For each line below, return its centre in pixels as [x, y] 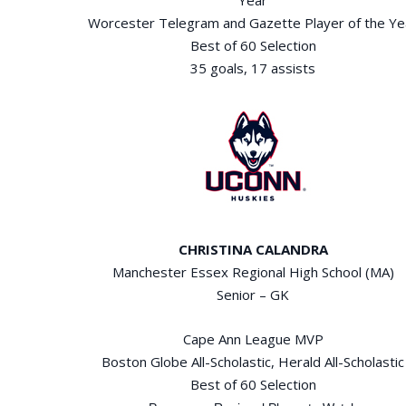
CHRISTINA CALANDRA [253, 249]
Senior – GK [253, 294]
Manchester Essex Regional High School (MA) [253, 271]
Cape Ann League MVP [253, 338]
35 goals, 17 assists [253, 68]
